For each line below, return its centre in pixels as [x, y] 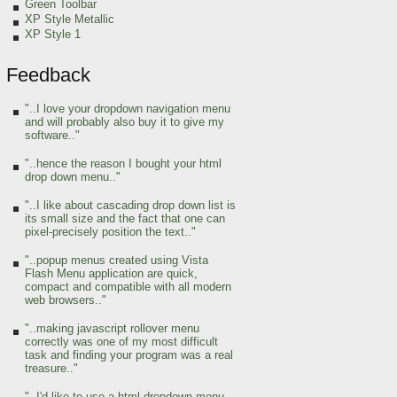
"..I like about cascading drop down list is [130, 205]
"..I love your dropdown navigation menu [128, 109]
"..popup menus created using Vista [117, 260]
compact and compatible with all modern [128, 287]
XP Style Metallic [70, 19]
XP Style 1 [53, 34]
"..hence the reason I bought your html [123, 163]
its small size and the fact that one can [125, 218]
